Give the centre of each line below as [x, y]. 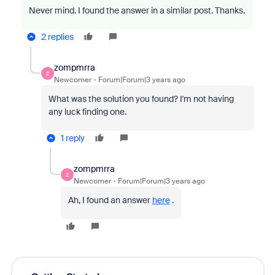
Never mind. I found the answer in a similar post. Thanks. [137, 10]
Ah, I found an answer [110, 200]
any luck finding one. [87, 112]
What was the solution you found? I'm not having [141, 99]
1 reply [72, 138]
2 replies [57, 37]
